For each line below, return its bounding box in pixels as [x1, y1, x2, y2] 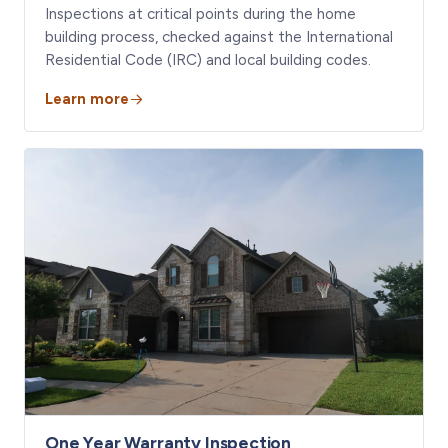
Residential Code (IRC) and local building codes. [45, 51, 371, 70]
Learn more [45, 90, 129, 109]
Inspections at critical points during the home [45, 5, 356, 24]
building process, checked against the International [45, 28, 393, 47]
